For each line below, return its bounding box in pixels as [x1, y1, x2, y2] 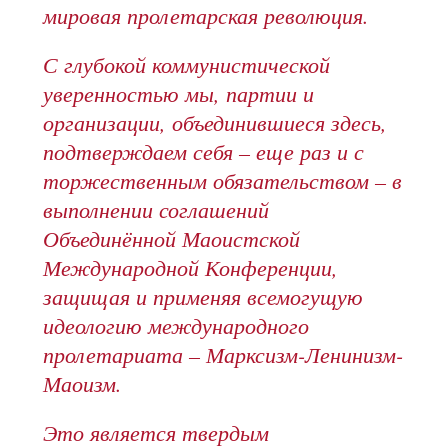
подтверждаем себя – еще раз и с [43, 136, 365, 167]
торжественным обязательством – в [43, 165, 403, 196]
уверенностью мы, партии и [43, 78, 315, 109]
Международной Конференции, [43, 252, 339, 283]
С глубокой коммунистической [43, 49, 331, 80]
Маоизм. [43, 368, 123, 399]
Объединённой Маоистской [43, 223, 301, 254]
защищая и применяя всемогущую [43, 281, 364, 312]
